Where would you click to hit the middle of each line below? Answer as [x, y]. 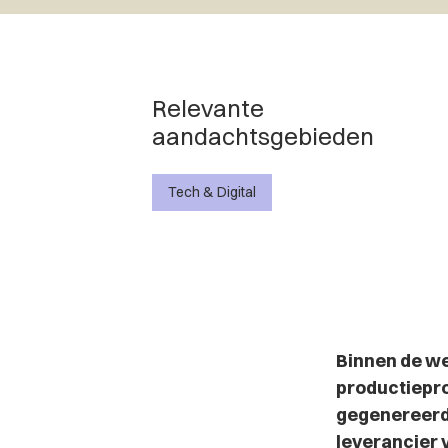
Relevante [208, 108]
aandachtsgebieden [263, 136]
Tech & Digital [212, 192]
